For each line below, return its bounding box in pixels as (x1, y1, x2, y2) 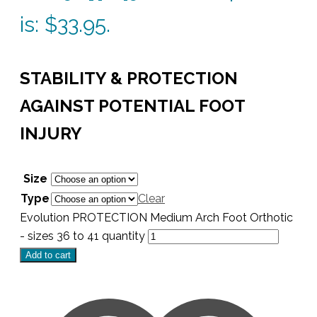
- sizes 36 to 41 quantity (20, 229, 145, 243)
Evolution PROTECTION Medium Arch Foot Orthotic (20, 211, 293, 225)
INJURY (20, 122, 82, 144)
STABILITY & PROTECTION (20, 67, 238, 88)
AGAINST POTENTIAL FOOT (20, 95, 245, 116)
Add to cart (25, 250, 71, 261)
